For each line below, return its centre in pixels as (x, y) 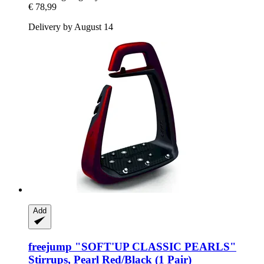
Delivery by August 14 (71, 27)
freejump (50, 246)
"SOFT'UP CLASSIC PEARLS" (154, 246)
